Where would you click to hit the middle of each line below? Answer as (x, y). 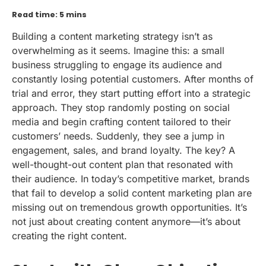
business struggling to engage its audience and (117, 65)
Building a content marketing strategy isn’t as (112, 37)
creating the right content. (69, 236)
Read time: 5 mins (49, 14)
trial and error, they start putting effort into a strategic (131, 94)
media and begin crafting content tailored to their (121, 122)
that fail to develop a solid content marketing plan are (132, 193)
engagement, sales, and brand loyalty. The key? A (123, 151)
